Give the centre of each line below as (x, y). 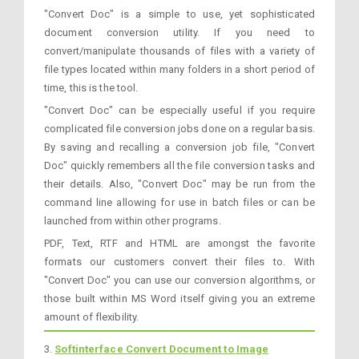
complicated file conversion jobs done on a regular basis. (179, 129)
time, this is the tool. (91, 88)
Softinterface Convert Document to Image (162, 349)
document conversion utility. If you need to (179, 32)
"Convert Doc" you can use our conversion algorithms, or (179, 280)
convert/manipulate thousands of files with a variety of (179, 51)
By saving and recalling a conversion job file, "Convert (179, 147)
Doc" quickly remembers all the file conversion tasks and (179, 165)
